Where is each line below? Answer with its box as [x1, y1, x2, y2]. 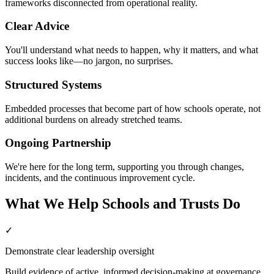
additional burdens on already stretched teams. [5, 114, 182, 125]
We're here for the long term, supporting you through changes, [5, 161, 244, 172]
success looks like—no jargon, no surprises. [5, 56, 173, 67]
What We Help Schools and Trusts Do [5, 195, 240, 212]
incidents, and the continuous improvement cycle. [5, 172, 195, 183]
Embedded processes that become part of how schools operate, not [5, 103, 261, 114]
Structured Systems [5, 78, 102, 91]
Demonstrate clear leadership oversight [5, 245, 154, 256]
